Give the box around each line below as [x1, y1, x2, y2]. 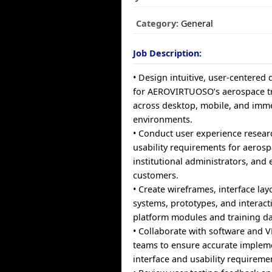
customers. [133, 169, 179, 181]
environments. [133, 114, 193, 125]
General [178, 18, 214, 29]
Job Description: [133, 47, 202, 59]
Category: [136, 18, 179, 29]
